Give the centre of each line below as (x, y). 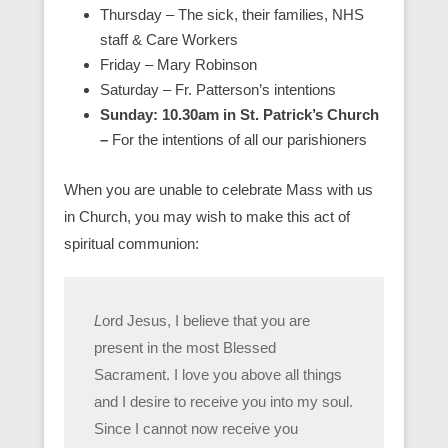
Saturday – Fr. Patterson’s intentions (218, 89)
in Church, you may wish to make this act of (207, 216)
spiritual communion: (131, 243)
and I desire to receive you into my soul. (223, 401)
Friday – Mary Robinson (178, 64)
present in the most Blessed (185, 347)
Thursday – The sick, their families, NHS (232, 14)
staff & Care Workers (169, 39)
